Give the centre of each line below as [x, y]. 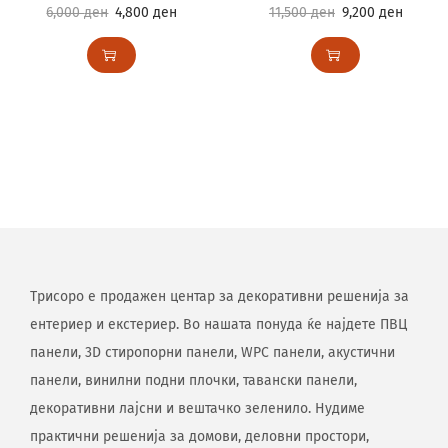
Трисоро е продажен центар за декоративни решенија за [219, 296]
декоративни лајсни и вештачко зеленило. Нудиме [197, 408]
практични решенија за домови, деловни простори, [199, 436]
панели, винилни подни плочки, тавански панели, [193, 380]
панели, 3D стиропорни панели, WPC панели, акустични [212, 352]
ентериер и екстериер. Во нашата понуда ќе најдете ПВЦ [218, 324]
